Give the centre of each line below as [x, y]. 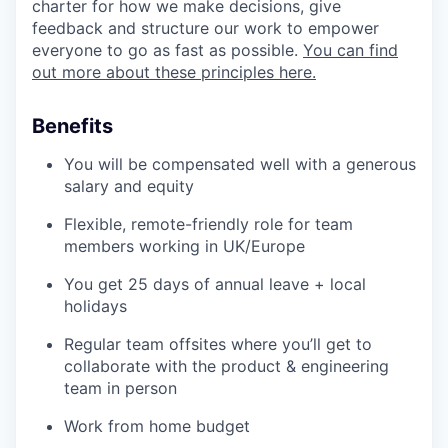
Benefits [72, 125]
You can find [350, 49]
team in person [120, 387]
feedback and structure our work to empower [205, 27]
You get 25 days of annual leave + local [215, 283]
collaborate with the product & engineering [226, 365]
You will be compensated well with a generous [240, 163]
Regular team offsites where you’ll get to [218, 343]
